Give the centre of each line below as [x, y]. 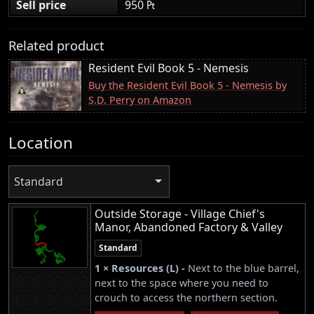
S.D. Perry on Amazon [140, 100]
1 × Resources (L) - [141, 268]
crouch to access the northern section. [186, 298]
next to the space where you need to [182, 283]
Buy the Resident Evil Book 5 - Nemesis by [187, 85]
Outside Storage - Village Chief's [180, 214]
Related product [56, 45]
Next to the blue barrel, [244, 268]
